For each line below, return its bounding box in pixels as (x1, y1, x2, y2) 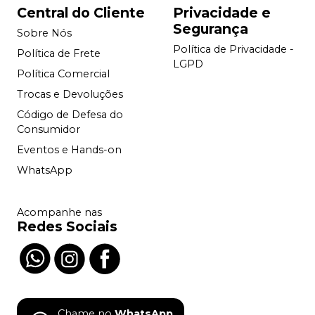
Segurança (173, 20, 248, 37)
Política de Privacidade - (173, 43, 294, 56)
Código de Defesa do (17, 108, 123, 122)
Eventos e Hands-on (17, 143, 122, 157)
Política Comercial (17, 67, 110, 81)
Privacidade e (173, 4, 271, 21)
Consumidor (17, 123, 80, 136)
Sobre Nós (17, 27, 72, 40)
